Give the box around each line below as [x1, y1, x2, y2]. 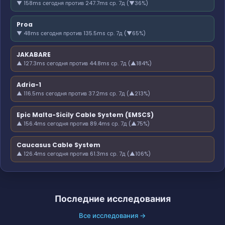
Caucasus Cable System [17, 140, 100, 149]
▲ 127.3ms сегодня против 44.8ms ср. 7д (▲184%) [17, 59, 152, 67]
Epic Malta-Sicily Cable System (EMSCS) [17, 110, 154, 119]
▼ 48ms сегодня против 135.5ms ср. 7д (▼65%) [17, 29, 146, 37]
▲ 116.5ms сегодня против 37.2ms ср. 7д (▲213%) [17, 89, 150, 97]
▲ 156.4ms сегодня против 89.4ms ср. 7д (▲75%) [17, 120, 150, 128]
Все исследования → [79, 210, 146, 220]
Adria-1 [17, 80, 41, 89]
